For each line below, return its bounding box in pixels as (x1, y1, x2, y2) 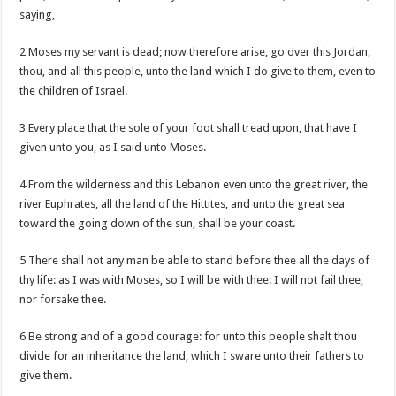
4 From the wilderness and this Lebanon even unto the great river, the (19, 178, 369, 191)
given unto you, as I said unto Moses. (19, 141, 207, 154)
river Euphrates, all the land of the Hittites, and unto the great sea (19, 197, 346, 210)
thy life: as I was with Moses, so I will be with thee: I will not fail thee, (19, 273, 364, 286)
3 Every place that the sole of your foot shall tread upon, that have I (19, 121, 358, 134)
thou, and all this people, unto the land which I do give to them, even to (19, 65, 377, 78)
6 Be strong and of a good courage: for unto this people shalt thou (19, 330, 358, 343)
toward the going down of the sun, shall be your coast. (19, 217, 296, 230)
